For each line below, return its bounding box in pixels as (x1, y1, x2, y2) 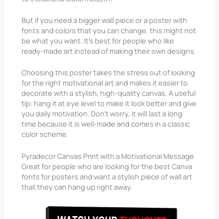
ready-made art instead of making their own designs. (22, 46, 197, 56)
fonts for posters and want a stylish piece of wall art (22, 171, 193, 181)
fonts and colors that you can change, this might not (22, 25, 197, 36)
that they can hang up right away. (22, 181, 133, 192)
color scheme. (22, 129, 69, 139)
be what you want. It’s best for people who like (22, 36, 175, 46)
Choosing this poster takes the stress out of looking (22, 67, 196, 78)
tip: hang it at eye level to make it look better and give (22, 98, 197, 109)
